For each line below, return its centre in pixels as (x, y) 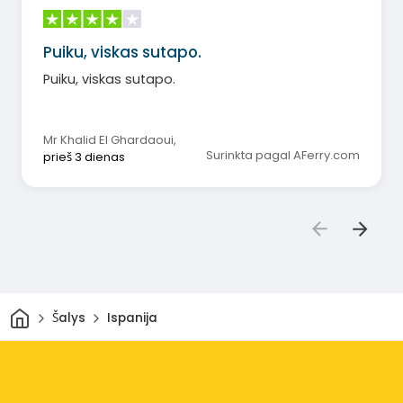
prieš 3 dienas (84, 157)
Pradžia (53, 312)
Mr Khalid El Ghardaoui (108, 139)
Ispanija (132, 318)
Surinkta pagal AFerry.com (283, 155)
